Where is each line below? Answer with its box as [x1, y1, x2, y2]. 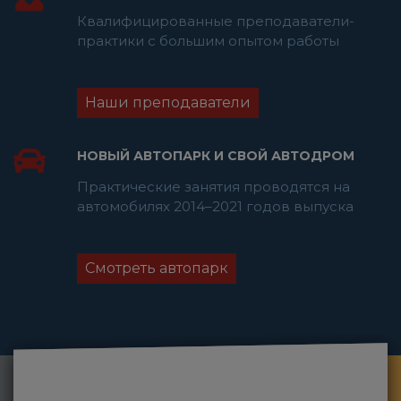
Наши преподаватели [85, 94, 251, 111]
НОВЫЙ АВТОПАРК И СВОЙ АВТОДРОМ [77, 148, 354, 164]
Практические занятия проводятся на [77, 178, 350, 195]
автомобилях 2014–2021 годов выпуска [77, 198, 354, 215]
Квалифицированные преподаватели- [77, 13, 354, 30]
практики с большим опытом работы [77, 32, 339, 49]
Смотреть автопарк [85, 260, 228, 277]
